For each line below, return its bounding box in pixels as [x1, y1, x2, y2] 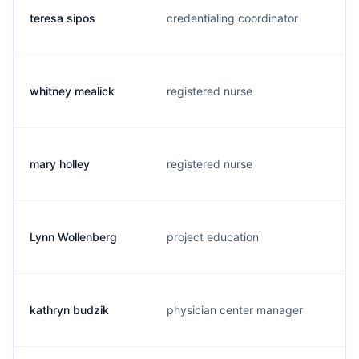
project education [167, 230, 259, 244]
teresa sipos [30, 11, 95, 25]
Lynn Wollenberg [30, 230, 117, 244]
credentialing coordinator [167, 11, 298, 25]
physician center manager [167, 303, 303, 317]
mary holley [30, 157, 90, 171]
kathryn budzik [30, 303, 109, 317]
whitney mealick [30, 84, 115, 98]
